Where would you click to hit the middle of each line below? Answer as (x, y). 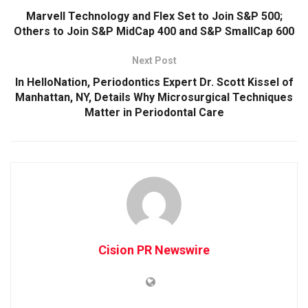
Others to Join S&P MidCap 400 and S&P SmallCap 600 (154, 31)
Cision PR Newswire (154, 250)
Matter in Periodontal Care (154, 112)
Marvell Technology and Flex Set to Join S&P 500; (154, 16)
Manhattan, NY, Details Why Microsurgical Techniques (154, 97)
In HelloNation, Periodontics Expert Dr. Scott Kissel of (154, 82)
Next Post (154, 60)
